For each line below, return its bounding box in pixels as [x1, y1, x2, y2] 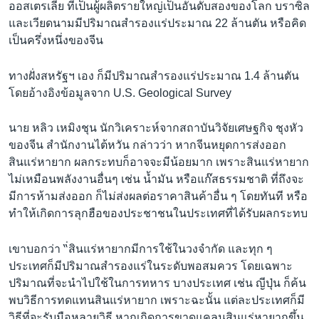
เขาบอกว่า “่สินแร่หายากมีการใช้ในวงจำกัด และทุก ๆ [9, 242, 273, 255]
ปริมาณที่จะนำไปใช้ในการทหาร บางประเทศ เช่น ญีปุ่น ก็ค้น [9, 276, 306, 289]
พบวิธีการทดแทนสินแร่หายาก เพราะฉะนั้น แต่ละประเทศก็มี [9, 293, 305, 306]
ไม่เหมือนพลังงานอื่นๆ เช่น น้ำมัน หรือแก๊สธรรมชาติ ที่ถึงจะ [9, 173, 304, 186]
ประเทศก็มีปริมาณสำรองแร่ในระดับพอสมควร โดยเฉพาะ [9, 259, 293, 272]
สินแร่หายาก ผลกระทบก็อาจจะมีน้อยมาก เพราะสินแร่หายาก [9, 156, 309, 169]
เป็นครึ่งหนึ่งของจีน [9, 34, 103, 47]
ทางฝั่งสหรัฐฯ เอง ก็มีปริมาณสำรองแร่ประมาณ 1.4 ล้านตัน [9, 69, 299, 82]
